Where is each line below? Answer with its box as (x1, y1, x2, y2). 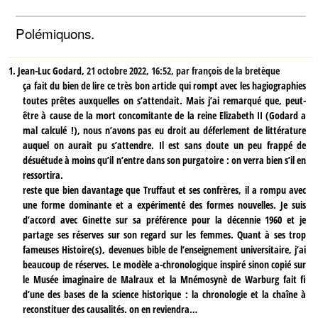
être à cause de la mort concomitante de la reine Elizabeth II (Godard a (23, 108, 307, 122)
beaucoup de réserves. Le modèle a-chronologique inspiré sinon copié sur (23, 257, 307, 271)
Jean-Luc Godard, (18, 63, 87, 77)
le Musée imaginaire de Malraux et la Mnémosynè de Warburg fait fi (23, 272, 307, 286)
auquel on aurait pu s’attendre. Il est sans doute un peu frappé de (23, 138, 307, 152)
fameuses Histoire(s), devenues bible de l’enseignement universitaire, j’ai (23, 242, 307, 256)
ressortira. (23, 168, 64, 182)
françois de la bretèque (192, 63, 280, 77)
